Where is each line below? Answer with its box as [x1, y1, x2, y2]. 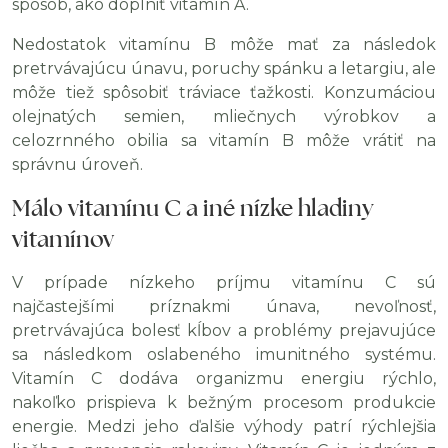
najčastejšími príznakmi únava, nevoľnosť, [12, 297, 436, 316]
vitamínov [12, 224, 114, 254]
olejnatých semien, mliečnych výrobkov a [12, 107, 436, 126]
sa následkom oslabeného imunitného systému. [12, 345, 436, 364]
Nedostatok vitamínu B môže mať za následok [12, 35, 436, 54]
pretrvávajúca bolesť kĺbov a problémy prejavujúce [12, 321, 436, 340]
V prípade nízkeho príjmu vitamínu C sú [12, 273, 436, 292]
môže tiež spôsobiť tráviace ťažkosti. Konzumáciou [12, 83, 436, 102]
